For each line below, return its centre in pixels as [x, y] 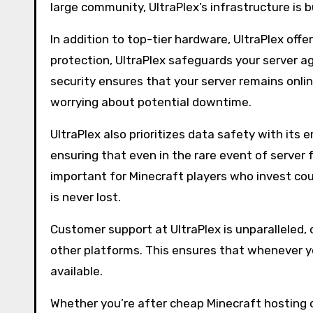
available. [77, 271]
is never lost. [86, 197]
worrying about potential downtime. [151, 102]
